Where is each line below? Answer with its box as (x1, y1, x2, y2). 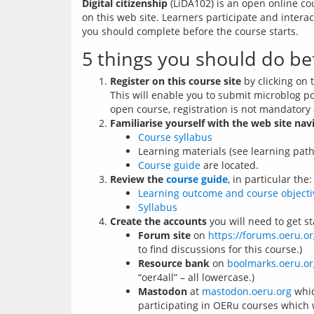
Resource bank (138, 257, 210, 270)
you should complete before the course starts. (82, 25, 301, 38)
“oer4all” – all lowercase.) (138, 271, 254, 284)
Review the (110, 172, 166, 186)
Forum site (138, 228, 191, 242)
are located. (200, 158, 259, 172)
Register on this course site (110, 74, 241, 88)
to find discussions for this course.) (138, 243, 302, 256)
